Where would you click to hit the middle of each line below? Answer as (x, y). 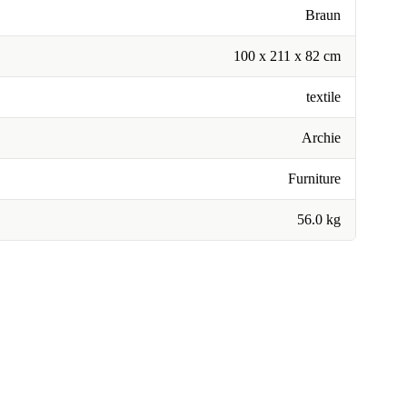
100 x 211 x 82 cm (287, 56)
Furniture (314, 179)
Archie (321, 138)
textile (323, 97)
